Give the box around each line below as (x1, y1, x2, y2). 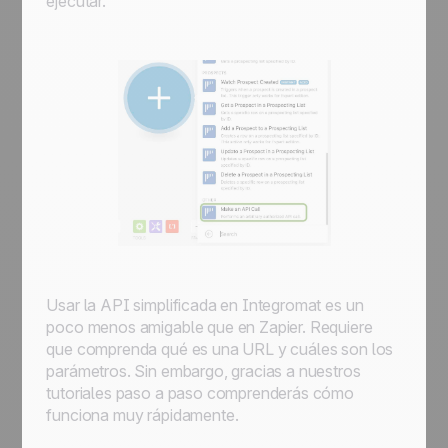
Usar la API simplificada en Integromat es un (46, 295, 364, 315)
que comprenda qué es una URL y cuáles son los (46, 339, 394, 359)
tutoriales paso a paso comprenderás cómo (46, 383, 354, 403)
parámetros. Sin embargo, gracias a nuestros (46, 361, 361, 381)
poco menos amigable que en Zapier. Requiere (46, 317, 373, 337)
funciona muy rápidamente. (46, 405, 239, 425)
